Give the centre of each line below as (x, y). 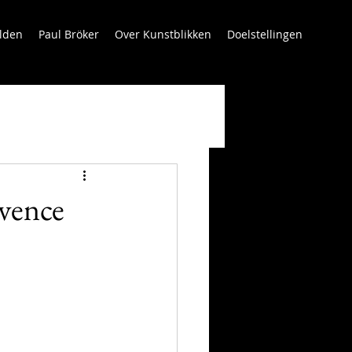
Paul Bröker (69, 34)
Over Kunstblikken (163, 34)
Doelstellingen (265, 34)
